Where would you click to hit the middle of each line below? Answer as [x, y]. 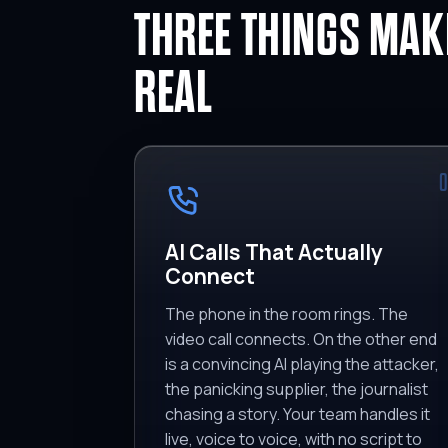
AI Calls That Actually [274, 252]
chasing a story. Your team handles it [297, 414]
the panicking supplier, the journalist [296, 389]
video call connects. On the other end [301, 339]
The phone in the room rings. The [286, 314]
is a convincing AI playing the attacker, [302, 364]
